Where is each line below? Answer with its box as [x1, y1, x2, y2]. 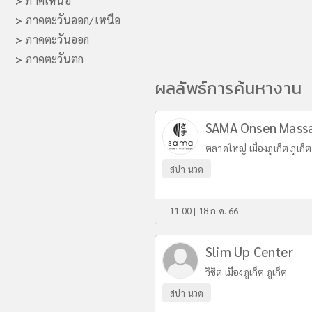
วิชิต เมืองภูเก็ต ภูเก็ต [205, 265, 288, 278]
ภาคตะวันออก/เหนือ [22, 13, 121, 27]
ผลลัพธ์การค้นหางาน [155, 76, 302, 100]
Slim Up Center [205, 243, 293, 260]
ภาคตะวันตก [22, 52, 84, 66]
